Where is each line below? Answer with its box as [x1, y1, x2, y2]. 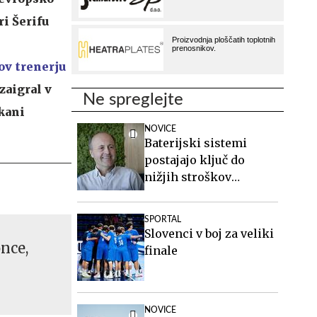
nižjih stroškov [144, 170, 231, 184]
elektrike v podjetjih [144, 187, 261, 201]
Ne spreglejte [83, 91, 183, 108]
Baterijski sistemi [144, 136, 247, 150]
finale [144, 243, 178, 258]
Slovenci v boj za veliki [144, 226, 274, 241]
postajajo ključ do [144, 153, 245, 167]
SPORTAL [144, 215, 181, 224]
